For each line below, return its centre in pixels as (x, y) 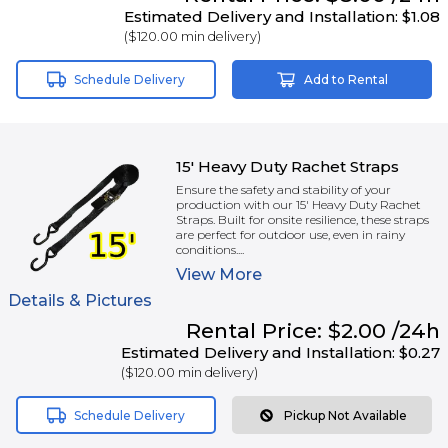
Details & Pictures (80, 300)
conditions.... (210, 249)
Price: (292, 330)
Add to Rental (345, 80)
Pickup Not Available (346, 415)
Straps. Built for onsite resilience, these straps (302, 219)
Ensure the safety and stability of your (283, 189)
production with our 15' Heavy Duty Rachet (298, 204)
